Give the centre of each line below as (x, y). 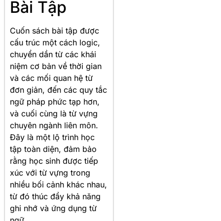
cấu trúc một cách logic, (55, 43)
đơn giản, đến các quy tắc (58, 90)
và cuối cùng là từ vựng (54, 114)
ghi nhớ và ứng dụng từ (53, 208)
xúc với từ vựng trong (50, 173)
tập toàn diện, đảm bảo (53, 149)
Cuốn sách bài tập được (55, 31)
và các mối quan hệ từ (51, 78)
